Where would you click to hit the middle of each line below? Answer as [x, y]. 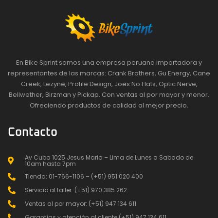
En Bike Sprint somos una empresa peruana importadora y [109, 62]
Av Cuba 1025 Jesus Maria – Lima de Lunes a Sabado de [109, 157]
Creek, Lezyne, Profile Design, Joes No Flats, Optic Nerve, [109, 84]
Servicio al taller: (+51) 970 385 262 [76, 190]
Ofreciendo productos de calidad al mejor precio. [109, 105]
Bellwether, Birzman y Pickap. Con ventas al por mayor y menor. [109, 94]
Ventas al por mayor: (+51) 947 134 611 [81, 204]
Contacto [33, 132]
